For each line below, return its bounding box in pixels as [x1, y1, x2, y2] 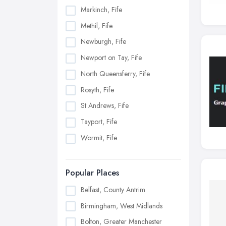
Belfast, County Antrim [81, 184, 145, 195]
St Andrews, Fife [81, 100, 129, 111]
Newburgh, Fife [81, 36, 126, 47]
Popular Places [66, 166, 119, 179]
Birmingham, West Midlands [81, 200, 162, 211]
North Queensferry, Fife [81, 68, 150, 79]
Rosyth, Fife [81, 84, 114, 95]
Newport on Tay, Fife [81, 52, 142, 63]
